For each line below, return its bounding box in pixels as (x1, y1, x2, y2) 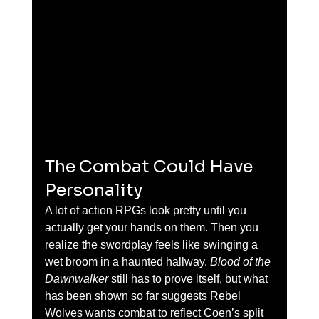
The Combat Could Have (44, 155, 256, 177)
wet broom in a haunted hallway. (44, 255, 210, 268)
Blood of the (209, 255, 273, 268)
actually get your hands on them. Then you (44, 221, 261, 234)
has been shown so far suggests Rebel (44, 289, 244, 302)
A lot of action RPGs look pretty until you (44, 204, 249, 216)
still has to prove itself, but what (108, 272, 271, 285)
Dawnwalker (44, 272, 108, 285)
